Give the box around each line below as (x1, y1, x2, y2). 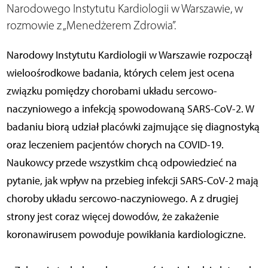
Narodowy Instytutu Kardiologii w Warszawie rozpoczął (6, 48, 252, 62)
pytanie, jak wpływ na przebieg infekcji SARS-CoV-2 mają (6, 173, 258, 187)
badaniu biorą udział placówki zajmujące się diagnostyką (6, 120, 260, 133)
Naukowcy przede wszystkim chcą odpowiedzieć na (6, 156, 237, 169)
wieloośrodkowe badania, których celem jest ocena (6, 66, 234, 80)
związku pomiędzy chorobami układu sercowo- (6, 84, 217, 98)
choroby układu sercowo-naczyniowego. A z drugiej (6, 191, 238, 205)
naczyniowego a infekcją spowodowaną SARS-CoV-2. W (6, 102, 254, 115)
